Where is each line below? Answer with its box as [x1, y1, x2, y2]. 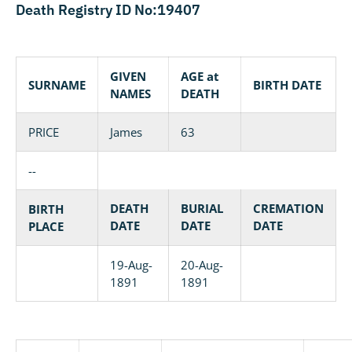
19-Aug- [110, 257, 152, 273]
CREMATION [253, 200, 324, 216]
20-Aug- [181, 257, 223, 273]
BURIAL [181, 200, 223, 216]
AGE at [181, 68, 219, 84]
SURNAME [28, 77, 86, 93]
